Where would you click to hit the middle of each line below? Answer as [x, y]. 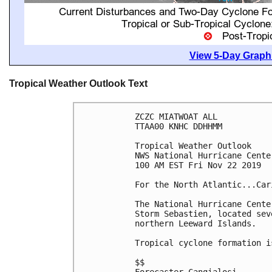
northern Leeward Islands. [195, 224]
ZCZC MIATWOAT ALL [176, 117]
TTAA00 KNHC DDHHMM [178, 127]
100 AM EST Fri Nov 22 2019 [198, 165]
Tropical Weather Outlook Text [78, 83]
